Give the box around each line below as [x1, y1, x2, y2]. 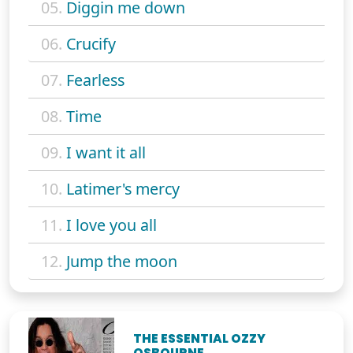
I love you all [66, 214, 157, 236]
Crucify [66, 32, 116, 54]
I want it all [66, 141, 146, 163]
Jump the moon [66, 250, 177, 272]
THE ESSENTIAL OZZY [133, 330, 266, 347]
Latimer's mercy [66, 177, 180, 199]
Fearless [66, 69, 124, 91]
